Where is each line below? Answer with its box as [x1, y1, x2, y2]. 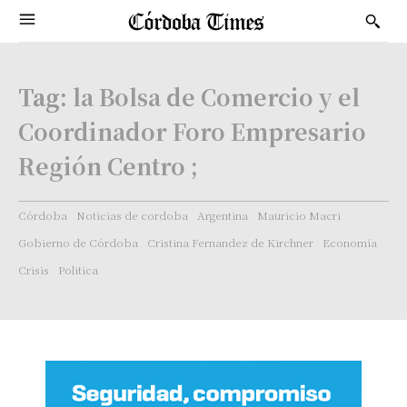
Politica [58, 262, 98, 277]
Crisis [18, 262, 49, 277]
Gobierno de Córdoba [18, 234, 138, 250]
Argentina [197, 207, 248, 223]
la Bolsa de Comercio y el [73, 80, 360, 113]
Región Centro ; [18, 149, 198, 182]
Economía [323, 234, 377, 250]
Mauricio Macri [257, 207, 341, 223]
